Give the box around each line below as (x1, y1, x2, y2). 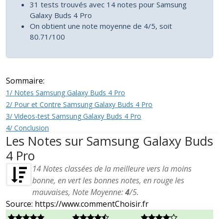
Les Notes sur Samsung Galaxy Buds (6, 132, 213, 149)
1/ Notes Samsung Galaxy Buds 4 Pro (6, 88, 125, 97)
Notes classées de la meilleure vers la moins (41, 163, 192, 174)
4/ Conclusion (6, 123, 49, 132)
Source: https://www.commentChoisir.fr (6, 198, 149, 209)
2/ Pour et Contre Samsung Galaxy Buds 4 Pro (6, 100, 153, 109)
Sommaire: (6, 75, 44, 86)
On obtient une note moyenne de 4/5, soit (30, 21, 172, 31)
